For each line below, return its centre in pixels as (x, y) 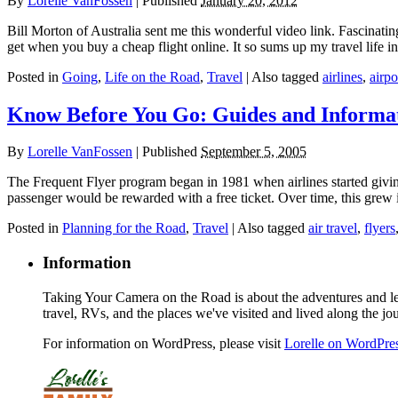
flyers (380, 228)
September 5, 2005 (254, 152)
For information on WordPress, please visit (163, 343)
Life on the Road (152, 76)
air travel (333, 228)
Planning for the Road (124, 228)
